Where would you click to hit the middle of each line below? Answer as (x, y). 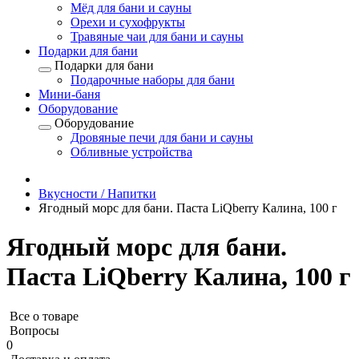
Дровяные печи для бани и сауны (162, 137)
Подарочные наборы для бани (153, 80)
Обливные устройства (131, 152)
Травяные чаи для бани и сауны (157, 36)
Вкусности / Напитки (97, 194)
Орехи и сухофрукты (128, 22)
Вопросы (34, 330)
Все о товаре (44, 316)
